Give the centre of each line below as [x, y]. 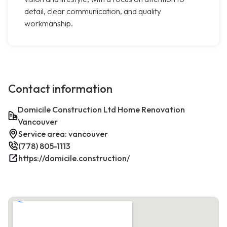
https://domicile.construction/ [74, 158]
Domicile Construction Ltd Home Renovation [102, 110]
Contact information [60, 89]
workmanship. [49, 24]
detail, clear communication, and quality [93, 11]
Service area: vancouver [63, 134]
